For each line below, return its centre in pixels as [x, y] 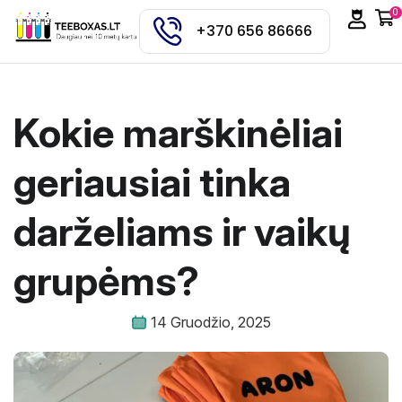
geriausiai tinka [152, 182]
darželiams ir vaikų [182, 232]
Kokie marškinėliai [178, 133]
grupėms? [106, 281]
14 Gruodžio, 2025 [210, 322]
